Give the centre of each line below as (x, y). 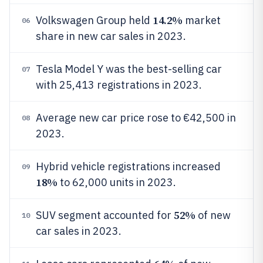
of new (213, 215)
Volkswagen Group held (94, 20)
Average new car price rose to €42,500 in (136, 118)
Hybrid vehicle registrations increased (128, 166)
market (201, 20)
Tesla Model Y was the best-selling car (129, 69)
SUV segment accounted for (105, 215)
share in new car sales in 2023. (111, 36)
